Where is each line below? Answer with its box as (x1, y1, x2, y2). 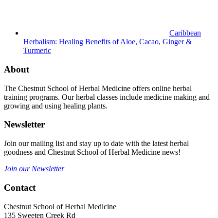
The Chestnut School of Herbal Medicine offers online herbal (4, 84, 192, 92)
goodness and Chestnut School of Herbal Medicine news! (4, 148, 181, 157)
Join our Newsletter (4, 164, 64, 173)
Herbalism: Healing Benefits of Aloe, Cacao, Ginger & (23, 37, 192, 46)
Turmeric (23, 46, 51, 55)
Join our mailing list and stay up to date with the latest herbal (4, 139, 189, 148)
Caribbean (169, 29, 201, 37)
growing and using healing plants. (4, 101, 108, 110)
